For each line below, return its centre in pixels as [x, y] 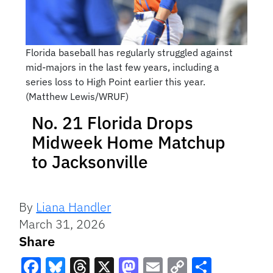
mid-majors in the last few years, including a [122, 67]
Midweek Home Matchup [129, 143]
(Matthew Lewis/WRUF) [77, 97]
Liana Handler [74, 207]
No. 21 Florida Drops [112, 123]
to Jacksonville [90, 162]
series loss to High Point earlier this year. [115, 82]
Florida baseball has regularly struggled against [129, 53]
